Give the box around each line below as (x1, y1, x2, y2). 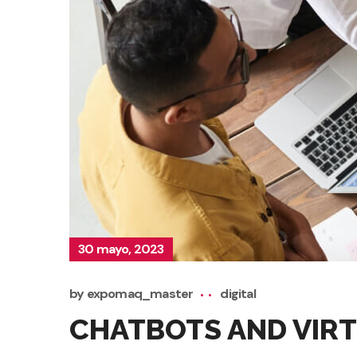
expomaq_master (86, 285, 194, 303)
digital (220, 285, 256, 303)
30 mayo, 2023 (78, 241, 164, 258)
